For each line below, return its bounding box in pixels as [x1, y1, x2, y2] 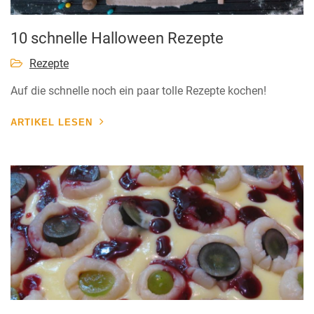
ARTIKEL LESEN [11, 117, 93, 128]
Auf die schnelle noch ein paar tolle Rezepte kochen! [11, 84, 266, 98]
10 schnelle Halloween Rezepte [11, 29, 224, 48]
